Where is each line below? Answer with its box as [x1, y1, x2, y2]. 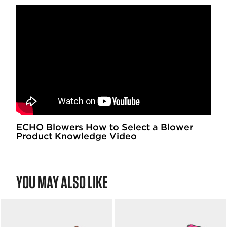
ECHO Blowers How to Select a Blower [16, 122, 193, 133]
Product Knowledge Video [16, 131, 137, 142]
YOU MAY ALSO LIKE [16, 171, 107, 193]
